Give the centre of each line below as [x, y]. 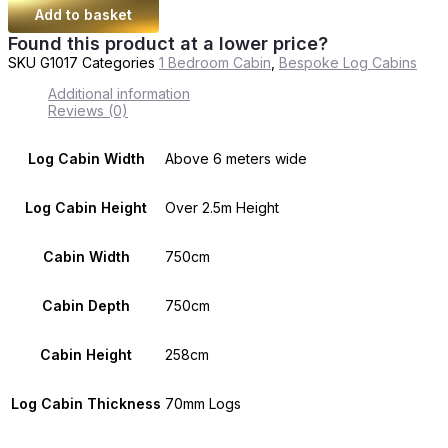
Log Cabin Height [86, 207]
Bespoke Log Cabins [348, 62]
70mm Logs [203, 403]
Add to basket [83, 14]
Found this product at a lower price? [168, 43]
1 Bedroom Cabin [215, 62]
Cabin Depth [86, 305]
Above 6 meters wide [236, 158]
